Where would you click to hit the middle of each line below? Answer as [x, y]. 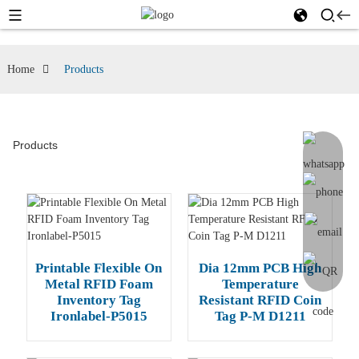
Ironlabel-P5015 [99, 316]
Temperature [260, 284]
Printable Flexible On [99, 268]
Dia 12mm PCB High [260, 268]
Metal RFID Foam [99, 284]
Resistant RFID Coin [260, 300]
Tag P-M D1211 [260, 316]
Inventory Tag [99, 300]
